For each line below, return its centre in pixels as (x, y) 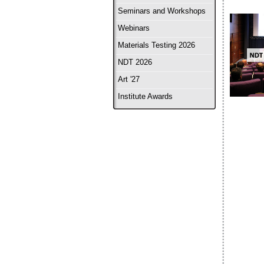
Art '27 (129, 80)
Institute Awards (145, 97)
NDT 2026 (135, 62)
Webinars (134, 28)
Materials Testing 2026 (156, 45)
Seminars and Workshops (162, 11)
